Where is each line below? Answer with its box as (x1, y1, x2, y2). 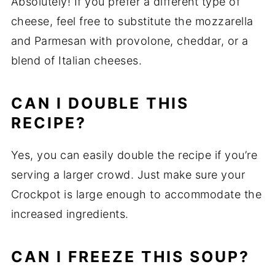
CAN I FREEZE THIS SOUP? (10, 247, 250, 266)
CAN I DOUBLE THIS (10, 94, 189, 113)
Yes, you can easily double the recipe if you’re (10, 149, 258, 162)
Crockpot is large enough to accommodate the (10, 188, 262, 201)
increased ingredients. (10, 207, 129, 221)
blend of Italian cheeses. (10, 54, 142, 68)
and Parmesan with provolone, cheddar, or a (10, 34, 249, 48)
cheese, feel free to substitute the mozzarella (10, 15, 254, 28)
